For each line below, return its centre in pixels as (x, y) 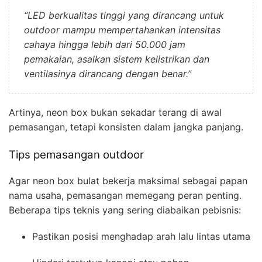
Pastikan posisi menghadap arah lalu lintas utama (141, 237)
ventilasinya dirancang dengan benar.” (108, 73)
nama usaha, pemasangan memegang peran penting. (125, 196)
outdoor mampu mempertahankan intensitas (122, 30)
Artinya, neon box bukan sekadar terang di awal (115, 112)
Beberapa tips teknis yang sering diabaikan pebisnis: (125, 210)
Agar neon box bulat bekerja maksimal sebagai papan (128, 181)
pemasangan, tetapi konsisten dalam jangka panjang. (126, 127)
